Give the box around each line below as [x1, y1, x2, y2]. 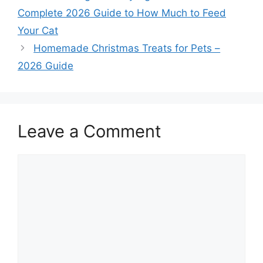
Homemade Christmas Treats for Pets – [33, 42, 221, 54]
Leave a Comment [18, 120, 161, 141]
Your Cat [18, 24, 58, 36]
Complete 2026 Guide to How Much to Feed [18, 6, 226, 19]
